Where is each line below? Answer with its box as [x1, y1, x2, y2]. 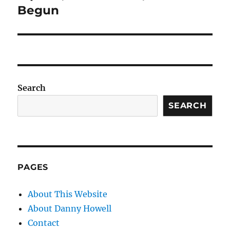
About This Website [28, 189, 108, 200]
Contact [28, 218, 60, 228]
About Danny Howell [28, 203, 112, 214]
